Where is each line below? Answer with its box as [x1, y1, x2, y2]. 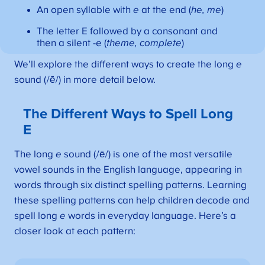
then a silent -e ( [36, 38, 106, 49]
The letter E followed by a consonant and [36, 26, 218, 37]
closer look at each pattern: [14, 225, 135, 237]
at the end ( [138, 5, 191, 16]
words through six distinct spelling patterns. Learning [14, 179, 247, 190]
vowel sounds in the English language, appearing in [14, 164, 242, 175]
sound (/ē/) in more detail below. [14, 75, 156, 86]
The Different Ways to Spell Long [23, 106, 234, 121]
